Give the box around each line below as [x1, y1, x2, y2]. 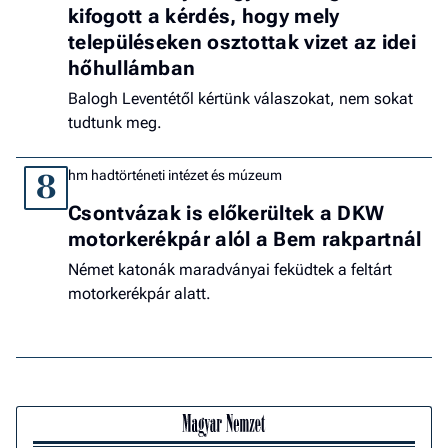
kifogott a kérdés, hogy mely [68, 4, 340, 29]
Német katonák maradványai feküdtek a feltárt [68, 260, 392, 280]
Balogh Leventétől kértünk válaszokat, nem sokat [68, 89, 413, 109]
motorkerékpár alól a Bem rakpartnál [68, 227, 422, 252]
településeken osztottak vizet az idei [68, 30, 417, 55]
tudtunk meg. [68, 113, 162, 133]
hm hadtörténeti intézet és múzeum [68, 167, 282, 184]
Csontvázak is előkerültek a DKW [68, 201, 385, 226]
